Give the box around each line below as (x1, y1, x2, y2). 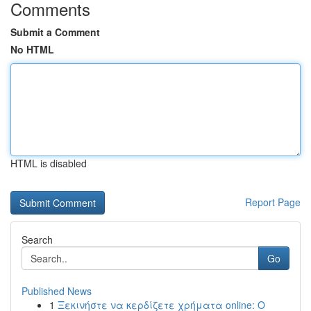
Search (22, 233, 53, 246)
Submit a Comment (10, 25, 100, 39)
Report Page (245, 195, 301, 209)
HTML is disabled (10, 156, 87, 170)
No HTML (10, 42, 54, 56)
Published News (22, 284, 92, 298)
